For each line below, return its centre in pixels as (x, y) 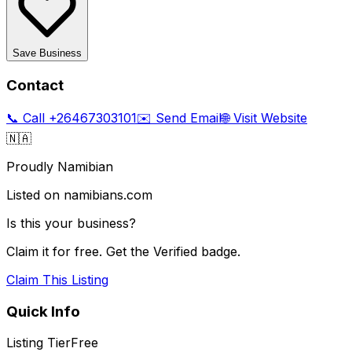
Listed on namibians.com (79, 194)
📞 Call (27, 117)
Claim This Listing (57, 279)
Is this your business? (71, 223)
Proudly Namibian (60, 166)
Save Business (47, 53)
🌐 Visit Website (264, 117)
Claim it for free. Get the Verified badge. (123, 251)
